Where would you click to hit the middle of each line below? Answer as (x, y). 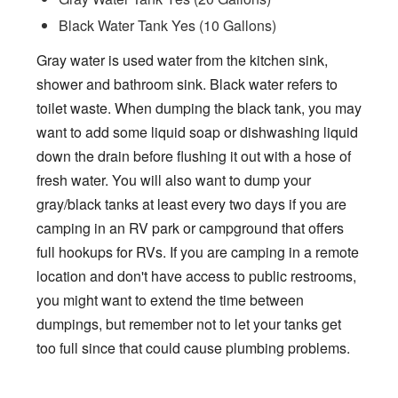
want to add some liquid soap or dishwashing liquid (197, 131)
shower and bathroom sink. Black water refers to (187, 84)
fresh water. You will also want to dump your (174, 179)
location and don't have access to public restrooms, (196, 275)
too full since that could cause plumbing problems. (193, 347)
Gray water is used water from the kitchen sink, (182, 60)
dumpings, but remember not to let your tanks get (189, 323)
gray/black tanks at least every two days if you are (191, 203)
